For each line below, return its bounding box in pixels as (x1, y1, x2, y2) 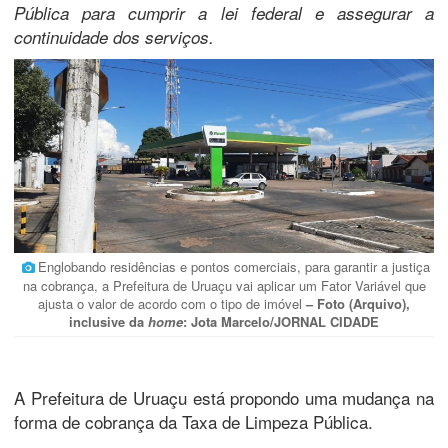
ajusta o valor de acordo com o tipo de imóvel (38, 293, 306, 313)
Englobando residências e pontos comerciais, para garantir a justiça (37, 256, 430, 276)
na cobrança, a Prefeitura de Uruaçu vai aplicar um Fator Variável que (22, 275, 426, 295)
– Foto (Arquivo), (306, 293, 410, 313)
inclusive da (69, 311, 148, 331)
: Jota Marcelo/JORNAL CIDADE (183, 311, 379, 331)
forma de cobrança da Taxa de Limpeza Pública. (14, 408, 373, 434)
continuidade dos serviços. (14, 25, 214, 49)
